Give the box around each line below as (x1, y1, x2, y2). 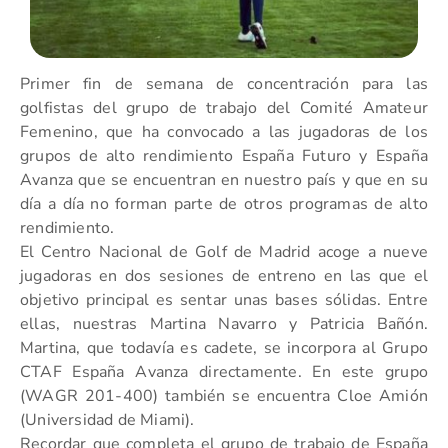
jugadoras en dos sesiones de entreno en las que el (20, 265, 428, 287)
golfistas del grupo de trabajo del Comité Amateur (20, 97, 428, 119)
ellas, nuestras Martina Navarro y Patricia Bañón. (20, 313, 428, 335)
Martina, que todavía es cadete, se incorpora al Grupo (20, 337, 428, 359)
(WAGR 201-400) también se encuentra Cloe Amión (20, 385, 428, 407)
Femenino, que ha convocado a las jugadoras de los (20, 121, 428, 143)
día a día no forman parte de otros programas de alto (20, 193, 428, 215)
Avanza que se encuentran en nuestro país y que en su (20, 169, 428, 191)
